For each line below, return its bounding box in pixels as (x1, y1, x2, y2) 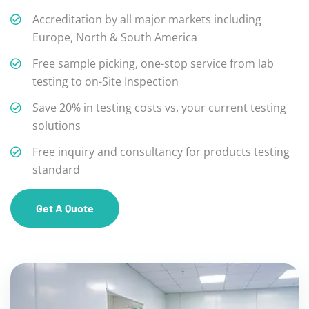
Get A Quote (36, 201, 94, 215)
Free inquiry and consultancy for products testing (32, 143, 290, 159)
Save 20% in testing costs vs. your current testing (32, 99, 286, 115)
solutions (32, 117, 81, 133)
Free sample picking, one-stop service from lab (32, 55, 274, 71)
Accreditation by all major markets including (32, 11, 261, 27)
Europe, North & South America (32, 29, 197, 45)
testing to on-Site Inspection (32, 73, 179, 89)
